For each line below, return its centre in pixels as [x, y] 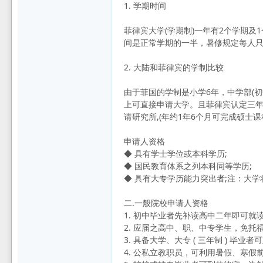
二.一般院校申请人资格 [166, 203]
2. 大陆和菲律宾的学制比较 [174, 68]
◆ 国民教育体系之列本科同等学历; [188, 166]
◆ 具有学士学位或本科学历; [176, 154]
